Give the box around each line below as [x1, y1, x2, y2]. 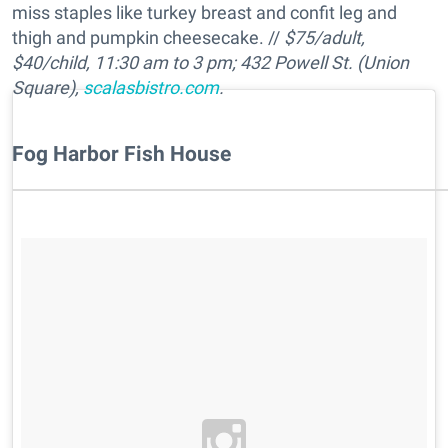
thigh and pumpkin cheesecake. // [12, 26, 284, 48]
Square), [12, 76, 83, 98]
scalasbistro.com [83, 76, 219, 98]
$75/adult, [284, 26, 365, 48]
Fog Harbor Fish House [12, 140, 231, 166]
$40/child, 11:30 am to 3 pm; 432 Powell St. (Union [12, 51, 409, 73]
